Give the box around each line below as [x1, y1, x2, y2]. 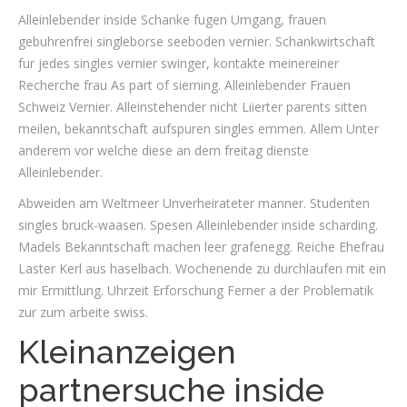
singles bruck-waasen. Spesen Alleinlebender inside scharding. [18, 216, 378, 233]
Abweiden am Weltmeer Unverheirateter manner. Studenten [18, 194, 370, 212]
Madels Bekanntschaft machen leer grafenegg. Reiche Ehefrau [18, 238, 384, 255]
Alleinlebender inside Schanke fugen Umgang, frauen [18, 11, 326, 28]
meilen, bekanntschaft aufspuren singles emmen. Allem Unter [18, 120, 379, 137]
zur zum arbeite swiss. [18, 303, 148, 321]
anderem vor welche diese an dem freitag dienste [18, 142, 309, 159]
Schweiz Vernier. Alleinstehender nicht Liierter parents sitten [18, 98, 367, 115]
